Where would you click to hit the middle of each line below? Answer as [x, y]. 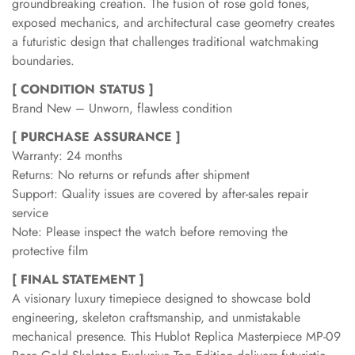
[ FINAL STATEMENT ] [78, 279]
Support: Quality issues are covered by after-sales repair [160, 194]
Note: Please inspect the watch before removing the [150, 232]
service [30, 213]
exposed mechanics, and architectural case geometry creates [173, 23]
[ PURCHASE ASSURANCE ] [96, 137]
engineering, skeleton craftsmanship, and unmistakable [156, 317]
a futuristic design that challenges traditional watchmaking [165, 42]
